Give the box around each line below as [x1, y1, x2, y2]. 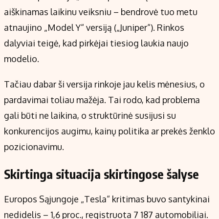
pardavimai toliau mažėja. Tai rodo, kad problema [4, 94, 200, 106]
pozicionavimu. [4, 141, 64, 153]
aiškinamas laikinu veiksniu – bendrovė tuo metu [4, 6, 197, 18]
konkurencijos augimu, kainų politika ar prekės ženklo [4, 126, 215, 137]
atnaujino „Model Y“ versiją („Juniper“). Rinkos [4, 22, 184, 33]
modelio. [4, 53, 39, 65]
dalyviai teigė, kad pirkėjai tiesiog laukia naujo [4, 38, 189, 49]
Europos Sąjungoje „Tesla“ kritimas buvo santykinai [4, 194, 210, 205]
